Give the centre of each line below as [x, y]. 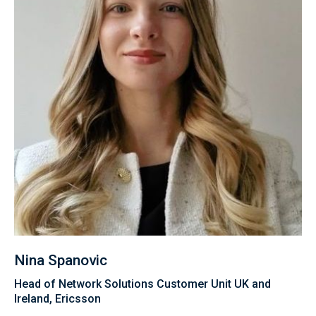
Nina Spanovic [61, 261]
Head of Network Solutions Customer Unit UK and [142, 284]
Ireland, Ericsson [57, 299]
